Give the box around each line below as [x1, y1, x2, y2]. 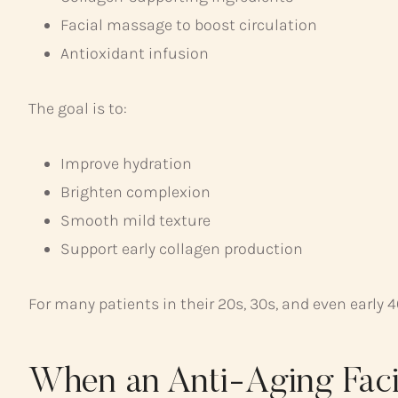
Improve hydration [60, 153, 192, 173]
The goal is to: [28, 98, 127, 118]
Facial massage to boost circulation [60, 14, 317, 35]
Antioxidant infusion [60, 43, 209, 63]
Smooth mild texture [60, 210, 211, 230]
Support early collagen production [60, 238, 303, 259]
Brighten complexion [60, 181, 211, 202]
